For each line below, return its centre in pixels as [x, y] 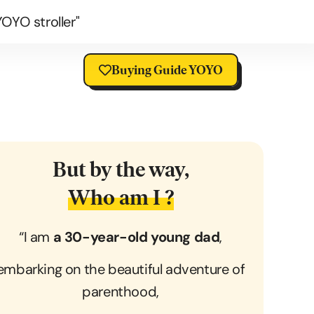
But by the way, [121, 169]
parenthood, [121, 292]
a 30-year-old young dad [136, 237]
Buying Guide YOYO [168, 70]
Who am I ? [121, 197]
